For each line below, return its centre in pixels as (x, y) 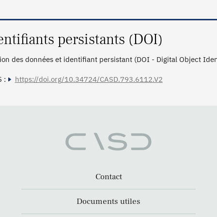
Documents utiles (108, 202)
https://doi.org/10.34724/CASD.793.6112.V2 (89, 79)
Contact (108, 177)
